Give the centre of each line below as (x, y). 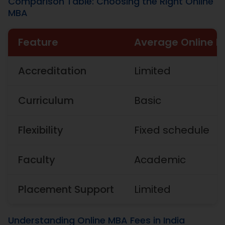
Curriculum (46, 100)
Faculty (37, 159)
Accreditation (52, 71)
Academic (160, 159)
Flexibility (41, 130)
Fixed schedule (172, 130)
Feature (38, 42)
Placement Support (66, 189)
